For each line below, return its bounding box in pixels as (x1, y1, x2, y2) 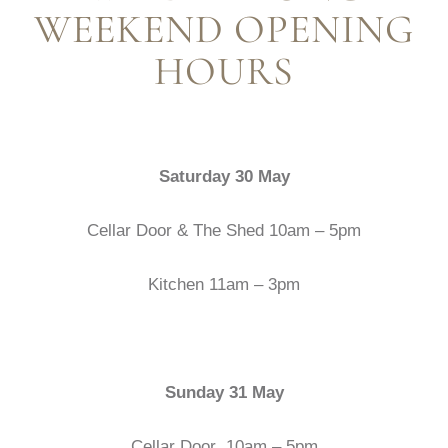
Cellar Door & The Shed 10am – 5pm (87, 221, 361, 240)
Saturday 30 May (158, 167, 290, 186)
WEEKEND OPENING (33, 5, 415, 53)
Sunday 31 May (164, 383, 284, 402)
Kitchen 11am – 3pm (148, 275, 300, 294)
